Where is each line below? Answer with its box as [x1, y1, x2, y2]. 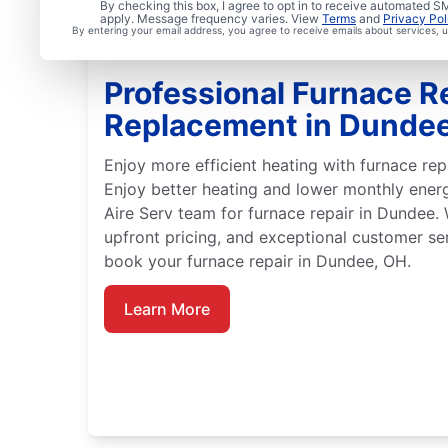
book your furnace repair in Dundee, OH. [104, 251, 411, 272]
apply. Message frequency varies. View [100, 11, 322, 26]
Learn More [124, 299, 210, 320]
